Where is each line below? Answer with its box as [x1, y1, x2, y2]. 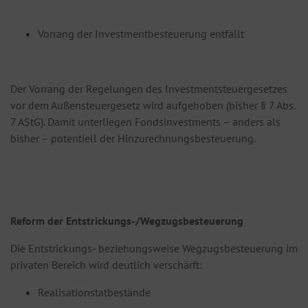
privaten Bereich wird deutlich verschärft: [10, 258, 202, 272]
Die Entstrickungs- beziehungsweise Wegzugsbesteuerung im [10, 241, 298, 256]
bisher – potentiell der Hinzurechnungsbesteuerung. [10, 131, 256, 146]
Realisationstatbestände [38, 285, 151, 300]
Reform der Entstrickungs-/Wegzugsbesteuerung [10, 214, 243, 228]
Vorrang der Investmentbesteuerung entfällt [38, 27, 244, 41]
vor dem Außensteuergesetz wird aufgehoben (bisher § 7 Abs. [10, 98, 295, 113]
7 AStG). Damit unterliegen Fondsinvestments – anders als [10, 115, 280, 129]
